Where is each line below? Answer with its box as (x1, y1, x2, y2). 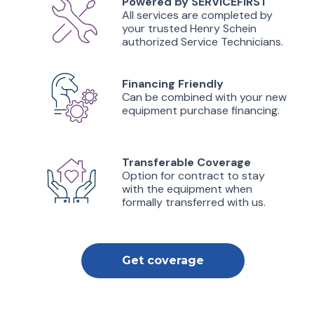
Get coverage (122, 254, 204, 267)
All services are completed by (122, 8, 273, 22)
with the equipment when (122, 182, 252, 196)
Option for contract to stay (122, 168, 265, 183)
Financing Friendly (122, 76, 224, 91)
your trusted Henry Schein (122, 21, 257, 36)
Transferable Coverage (122, 155, 251, 170)
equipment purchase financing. (122, 103, 282, 118)
